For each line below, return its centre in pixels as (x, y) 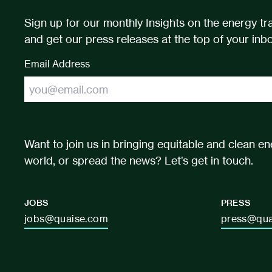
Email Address (57, 64)
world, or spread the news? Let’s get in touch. (139, 161)
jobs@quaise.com (66, 219)
